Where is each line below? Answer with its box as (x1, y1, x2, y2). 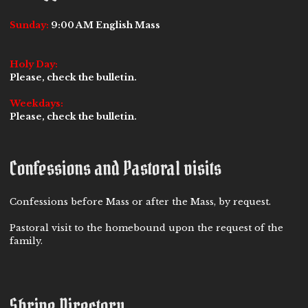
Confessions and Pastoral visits (10, 155, 221, 181)
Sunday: (10, 19, 49, 31)
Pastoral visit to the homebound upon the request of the (10, 222, 283, 234)
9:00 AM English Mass (49, 19, 160, 31)
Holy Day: (10, 58, 58, 70)
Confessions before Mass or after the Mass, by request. (10, 196, 271, 208)
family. (10, 235, 43, 247)
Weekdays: (10, 97, 63, 109)
